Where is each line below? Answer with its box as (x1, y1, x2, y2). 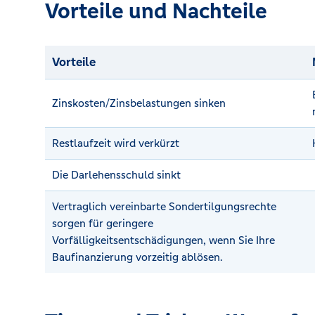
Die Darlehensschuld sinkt (52, 167, 181, 181)
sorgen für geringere (52, 216, 153, 230)
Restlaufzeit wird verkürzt (52, 136, 179, 150)
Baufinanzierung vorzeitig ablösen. (52, 250, 223, 264)
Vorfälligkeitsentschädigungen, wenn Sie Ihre (52, 233, 275, 247)
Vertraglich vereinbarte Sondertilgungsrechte (52, 199, 276, 213)
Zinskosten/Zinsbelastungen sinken (52, 96, 226, 110)
